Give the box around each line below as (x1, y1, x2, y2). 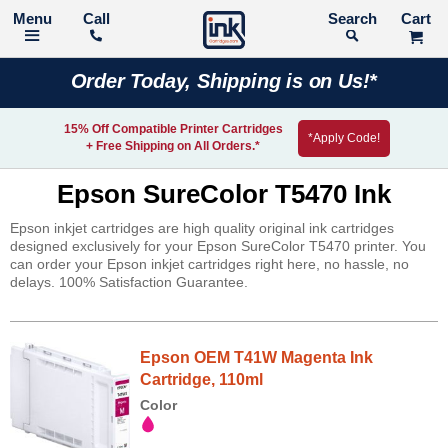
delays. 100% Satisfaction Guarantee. (10, 274, 248, 290)
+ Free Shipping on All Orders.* (86, 139, 260, 153)
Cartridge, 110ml (140, 371, 263, 388)
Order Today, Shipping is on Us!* (70, 70, 378, 92)
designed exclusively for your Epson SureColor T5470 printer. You (10, 238, 426, 254)
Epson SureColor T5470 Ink (57, 179, 391, 209)
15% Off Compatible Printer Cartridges (63, 122, 283, 136)
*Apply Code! (307, 130, 380, 145)
